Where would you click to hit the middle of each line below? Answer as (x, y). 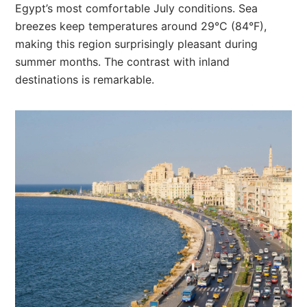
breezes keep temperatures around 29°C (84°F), (141, 26)
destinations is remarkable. (85, 80)
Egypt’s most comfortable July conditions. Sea (137, 9)
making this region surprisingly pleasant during (137, 44)
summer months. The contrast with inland (123, 62)
